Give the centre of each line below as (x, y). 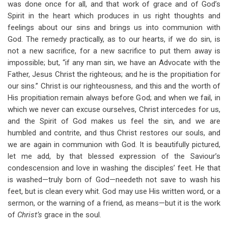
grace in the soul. (73, 215)
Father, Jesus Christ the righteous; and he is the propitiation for (114, 74)
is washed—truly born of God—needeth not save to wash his (114, 180)
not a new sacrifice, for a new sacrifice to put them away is (114, 51)
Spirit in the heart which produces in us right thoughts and (114, 16)
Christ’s (31, 215)
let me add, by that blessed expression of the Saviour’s (114, 156)
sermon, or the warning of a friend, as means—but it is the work (114, 203)
